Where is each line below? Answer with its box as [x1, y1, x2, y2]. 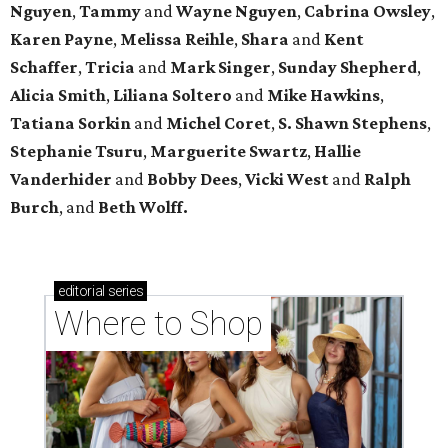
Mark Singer [170, 56, 271, 77]
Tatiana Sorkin [10, 112, 131, 133]
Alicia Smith [10, 84, 106, 105]
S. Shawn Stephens [278, 112, 427, 133]
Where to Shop [54, 303, 263, 343]
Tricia [85, 56, 138, 77]
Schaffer [10, 56, 78, 77]
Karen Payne [10, 28, 113, 49]
